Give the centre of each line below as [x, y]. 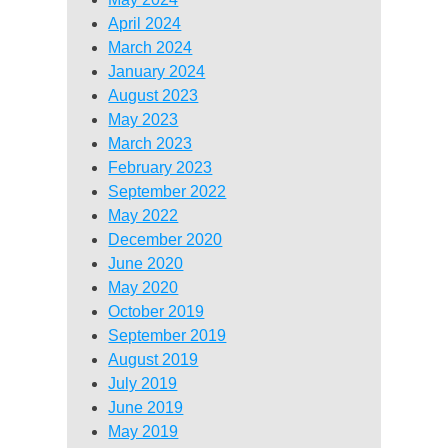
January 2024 [157, 72]
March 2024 [150, 48]
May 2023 [143, 120]
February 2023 [160, 168]
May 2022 [143, 216]
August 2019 [153, 360]
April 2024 [145, 24]
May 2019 [143, 432]
